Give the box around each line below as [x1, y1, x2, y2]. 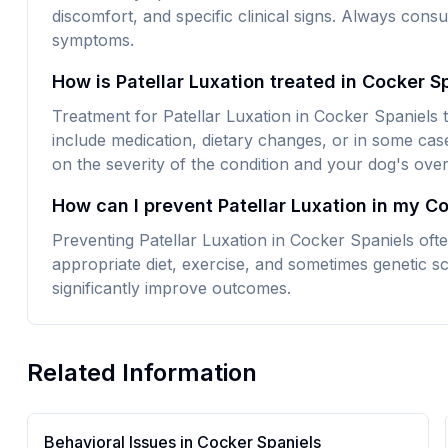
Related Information [26, 358, 257, 387]
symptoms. [51, 30, 134, 50]
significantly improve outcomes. [51, 278, 291, 298]
